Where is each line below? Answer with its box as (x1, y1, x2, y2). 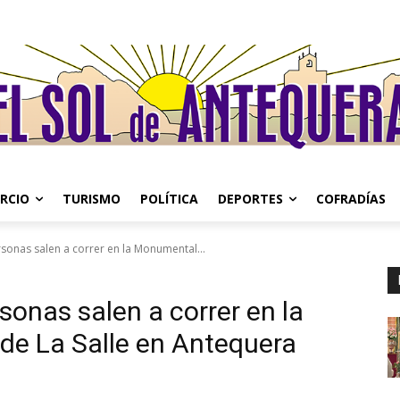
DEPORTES (218, 190, 283, 207)
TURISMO (62, 190, 121, 207)
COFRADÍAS (316, 190, 386, 207)
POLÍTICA (140, 190, 198, 207)
